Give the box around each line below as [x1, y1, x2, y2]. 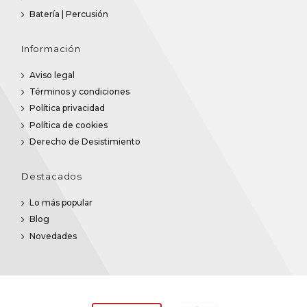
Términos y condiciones [29, 86, 130, 97]
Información [21, 42, 81, 54]
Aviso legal [29, 69, 75, 80]
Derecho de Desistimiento [29, 136, 140, 147]
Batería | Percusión [29, 8, 108, 19]
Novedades [29, 230, 77, 241]
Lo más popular [29, 197, 93, 208]
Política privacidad [29, 103, 105, 114]
